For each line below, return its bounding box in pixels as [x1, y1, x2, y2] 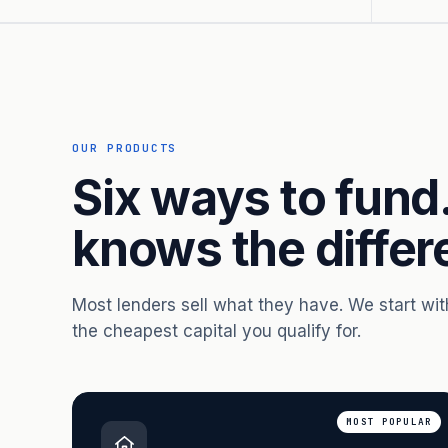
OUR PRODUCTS [72, 141, 178, 155]
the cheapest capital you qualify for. [72, 321, 361, 341]
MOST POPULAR [346, 415, 432, 428]
